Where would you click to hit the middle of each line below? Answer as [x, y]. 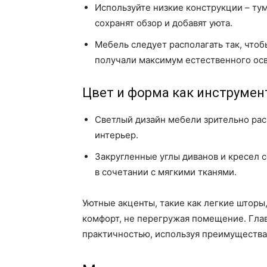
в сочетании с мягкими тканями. [166, 172]
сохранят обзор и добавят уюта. [164, 23]
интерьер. [117, 135]
